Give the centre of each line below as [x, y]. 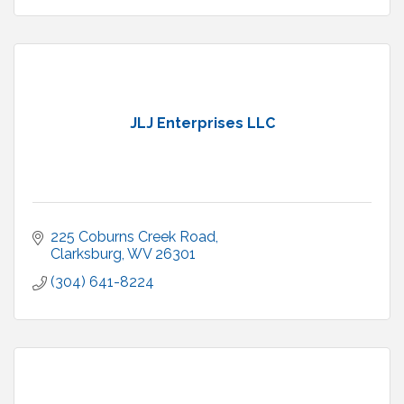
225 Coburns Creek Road [133, 237]
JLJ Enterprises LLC [202, 124]
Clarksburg [86, 254]
